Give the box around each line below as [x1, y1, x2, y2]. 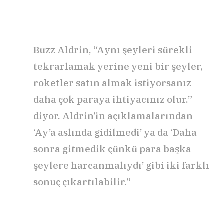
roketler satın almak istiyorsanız [33, 77, 191, 89]
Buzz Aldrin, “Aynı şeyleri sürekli [33, 44, 192, 56]
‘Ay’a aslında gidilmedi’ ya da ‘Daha [33, 126, 197, 139]
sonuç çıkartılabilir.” [33, 176, 131, 188]
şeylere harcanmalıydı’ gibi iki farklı [33, 159, 209, 172]
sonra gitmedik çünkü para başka [33, 143, 191, 155]
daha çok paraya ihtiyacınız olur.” [33, 93, 192, 106]
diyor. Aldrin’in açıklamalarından [33, 110, 193, 122]
